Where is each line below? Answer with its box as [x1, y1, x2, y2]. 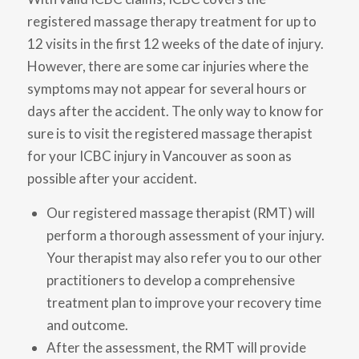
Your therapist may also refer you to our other [46, 248, 322, 266]
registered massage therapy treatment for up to [26, 13, 317, 30]
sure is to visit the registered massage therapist [26, 125, 313, 143]
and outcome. [46, 316, 128, 333]
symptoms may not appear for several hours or [26, 80, 307, 98]
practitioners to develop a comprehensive [46, 271, 295, 288]
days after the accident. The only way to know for [26, 103, 324, 120]
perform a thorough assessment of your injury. [46, 226, 325, 244]
